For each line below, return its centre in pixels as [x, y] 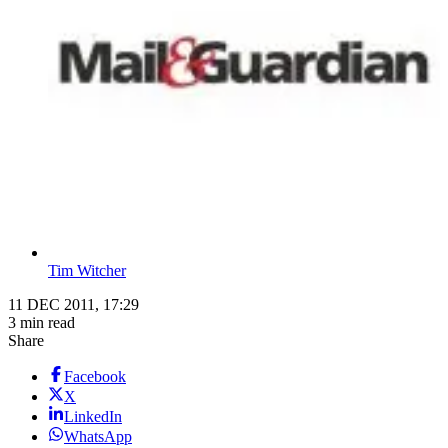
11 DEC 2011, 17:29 [73, 305]
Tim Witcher [87, 271]
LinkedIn [93, 417]
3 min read [41, 323]
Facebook [95, 377]
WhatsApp [98, 437]
